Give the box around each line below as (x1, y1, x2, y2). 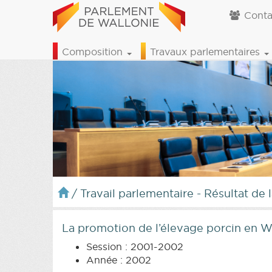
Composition (62, 46, 126, 58)
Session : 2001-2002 (86, 240, 183, 253)
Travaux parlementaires (150, 46, 263, 58)
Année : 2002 (86, 253, 151, 266)
